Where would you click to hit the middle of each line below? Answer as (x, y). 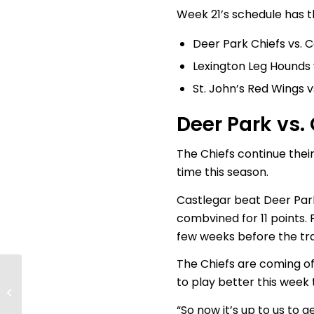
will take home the (66, 293)
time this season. (223, 172)
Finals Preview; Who (69, 278)
